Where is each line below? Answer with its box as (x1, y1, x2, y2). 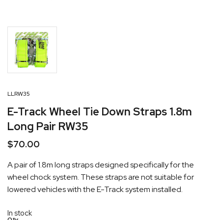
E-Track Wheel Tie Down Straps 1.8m (7, 104, 192, 119)
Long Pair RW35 (7, 119, 88, 134)
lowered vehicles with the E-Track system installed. (7, 184, 183, 194)
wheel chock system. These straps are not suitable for (7, 171, 194, 182)
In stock (7, 208, 32, 218)
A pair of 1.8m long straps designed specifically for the (7, 159, 194, 170)
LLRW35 (7, 89, 30, 98)
